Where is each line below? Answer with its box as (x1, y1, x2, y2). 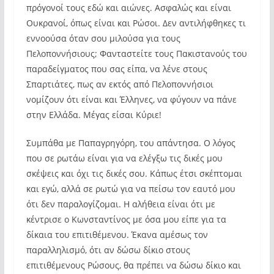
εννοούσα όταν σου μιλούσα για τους (26, 32, 180, 44)
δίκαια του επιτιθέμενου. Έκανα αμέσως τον (26, 229, 208, 240)
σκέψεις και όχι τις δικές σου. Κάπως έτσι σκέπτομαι (26, 168, 242, 179)
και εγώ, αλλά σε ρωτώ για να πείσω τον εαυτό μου (26, 183, 235, 194)
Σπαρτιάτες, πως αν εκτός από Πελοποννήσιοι (26, 78, 213, 90)
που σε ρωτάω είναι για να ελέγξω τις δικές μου (26, 152, 223, 164)
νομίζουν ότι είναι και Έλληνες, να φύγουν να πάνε (26, 94, 237, 105)
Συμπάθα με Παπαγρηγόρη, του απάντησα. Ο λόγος (26, 137, 235, 149)
